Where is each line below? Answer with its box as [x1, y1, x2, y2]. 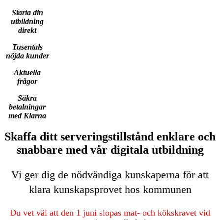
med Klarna [8, 111, 47, 120]
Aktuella [14, 68, 41, 77]
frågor [17, 77, 38, 85]
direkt [18, 26, 37, 34]
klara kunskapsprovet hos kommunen [28, 183, 192, 195]
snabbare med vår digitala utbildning [16, 143, 204, 156]
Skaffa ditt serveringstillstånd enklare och [4, 130, 216, 143]
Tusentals [12, 43, 43, 51]
